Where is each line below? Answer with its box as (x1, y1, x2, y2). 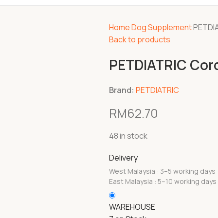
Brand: (109, 85, 134, 95)
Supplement (148, 22, 193, 33)
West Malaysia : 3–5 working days (109, 166, 216, 176)
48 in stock (109, 130, 147, 141)
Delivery (109, 152, 138, 163)
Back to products (109, 34, 170, 45)
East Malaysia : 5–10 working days (109, 177, 217, 186)
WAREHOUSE (109, 201, 155, 212)
